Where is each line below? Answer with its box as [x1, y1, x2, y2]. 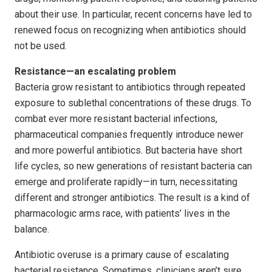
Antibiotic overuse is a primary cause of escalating [15, 248, 229, 260]
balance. [15, 223, 49, 235]
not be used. [15, 39, 67, 52]
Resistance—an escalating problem [15, 65, 176, 77]
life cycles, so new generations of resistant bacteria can [15, 160, 252, 172]
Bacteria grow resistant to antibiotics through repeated [15, 81, 245, 93]
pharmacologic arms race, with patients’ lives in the [15, 207, 230, 219]
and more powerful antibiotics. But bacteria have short [15, 144, 242, 156]
